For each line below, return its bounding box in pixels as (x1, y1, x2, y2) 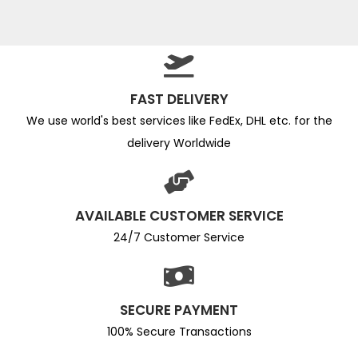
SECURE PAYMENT (120, 300, 238, 320)
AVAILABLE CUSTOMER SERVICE (74, 206, 284, 226)
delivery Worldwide (127, 135, 231, 152)
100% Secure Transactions (106, 324, 252, 340)
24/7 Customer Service (113, 229, 245, 246)
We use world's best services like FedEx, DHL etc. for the (26, 113, 332, 129)
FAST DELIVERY (129, 89, 229, 109)
